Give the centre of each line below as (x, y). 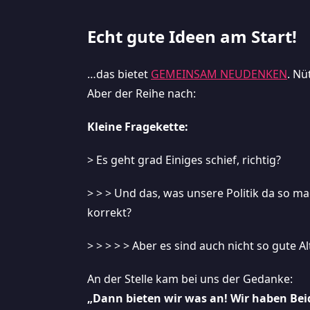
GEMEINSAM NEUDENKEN (219, 74)
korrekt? (109, 212)
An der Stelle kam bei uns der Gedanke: (190, 279)
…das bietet (119, 74)
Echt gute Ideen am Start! (192, 36)
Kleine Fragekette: (138, 127)
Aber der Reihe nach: (142, 93)
